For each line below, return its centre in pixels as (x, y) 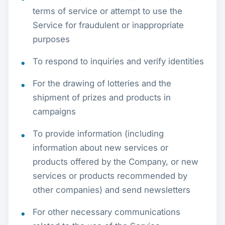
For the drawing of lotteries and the (102, 83)
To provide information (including (98, 133)
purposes (51, 39)
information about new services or (100, 147)
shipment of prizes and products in (102, 97)
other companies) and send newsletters (111, 190)
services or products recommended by (110, 176)
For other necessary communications (106, 212)
